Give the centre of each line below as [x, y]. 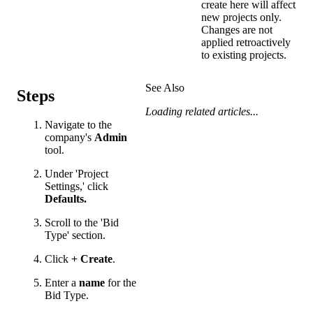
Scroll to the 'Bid [82, 223]
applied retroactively [246, 42]
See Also [165, 87]
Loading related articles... [202, 111]
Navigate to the [78, 125]
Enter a [62, 283]
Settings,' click [77, 187]
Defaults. [66, 199]
